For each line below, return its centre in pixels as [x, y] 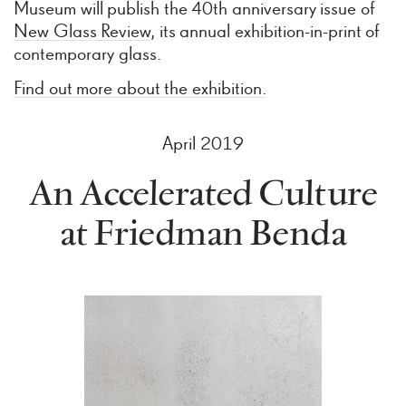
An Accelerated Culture [203, 195]
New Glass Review [82, 33]
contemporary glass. [87, 55]
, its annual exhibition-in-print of [266, 33]
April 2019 [203, 144]
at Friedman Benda [203, 235]
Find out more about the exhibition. [140, 89]
